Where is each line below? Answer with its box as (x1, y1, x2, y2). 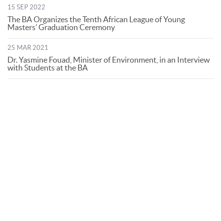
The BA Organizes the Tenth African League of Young (7, 15, 185, 24)
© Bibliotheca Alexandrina (17, 196, 103, 204)
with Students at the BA (7, 63, 88, 72)
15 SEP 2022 (7, 3, 45, 11)
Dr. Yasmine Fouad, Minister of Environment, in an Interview (7, 55, 210, 64)
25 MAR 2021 (7, 44, 48, 51)
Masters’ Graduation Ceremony (7, 23, 115, 32)
